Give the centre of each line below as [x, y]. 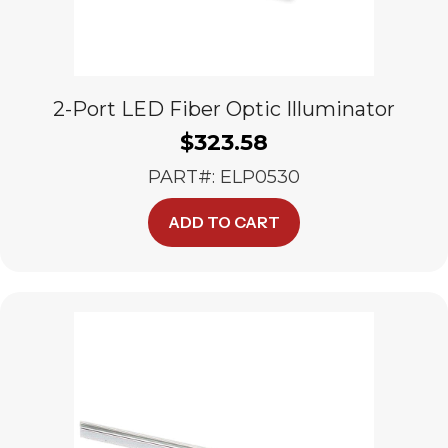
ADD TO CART [224, 222]
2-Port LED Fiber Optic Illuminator [224, 109]
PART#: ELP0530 [224, 177]
